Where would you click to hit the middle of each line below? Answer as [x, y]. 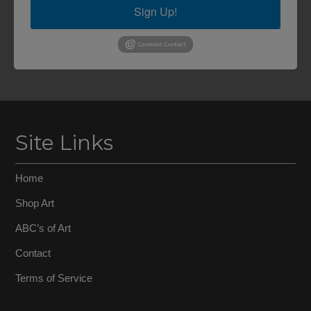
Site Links [65, 142]
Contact [33, 253]
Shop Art [35, 203]
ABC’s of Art [43, 228]
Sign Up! [155, 12]
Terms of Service [54, 278]
